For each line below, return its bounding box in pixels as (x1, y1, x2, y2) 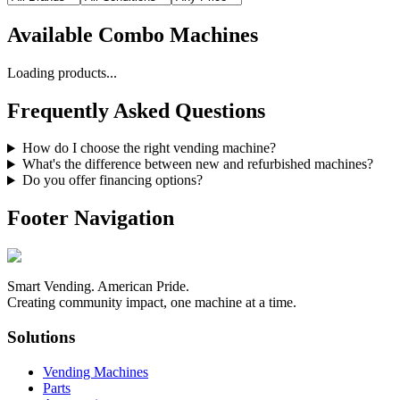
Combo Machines (98, 22, 258, 46)
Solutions (7, 327, 75, 346)
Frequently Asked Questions (7, 98, 265, 122)
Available (7, 22, 98, 46)
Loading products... (7, 64, 117, 80)
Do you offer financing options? (21, 172, 203, 188)
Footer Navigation (7, 206, 174, 230)
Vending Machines (43, 363, 148, 379)
